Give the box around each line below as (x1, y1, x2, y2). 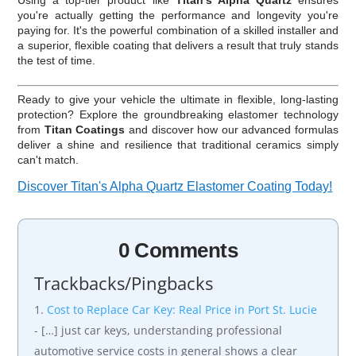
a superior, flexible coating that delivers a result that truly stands (17, 38, 339, 52)
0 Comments (118, 238, 238, 262)
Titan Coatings (44, 122, 126, 136)
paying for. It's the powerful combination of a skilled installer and (17, 23, 339, 37)
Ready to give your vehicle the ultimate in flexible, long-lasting (17, 92, 339, 106)
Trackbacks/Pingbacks (34, 270, 214, 295)
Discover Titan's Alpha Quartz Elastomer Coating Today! (17, 179, 333, 193)
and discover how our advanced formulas (125, 122, 339, 136)
